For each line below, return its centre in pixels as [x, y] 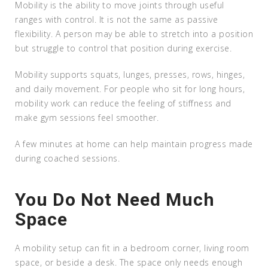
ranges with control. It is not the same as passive [116, 19]
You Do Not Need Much [115, 199]
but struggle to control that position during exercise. [123, 48]
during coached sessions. [67, 158]
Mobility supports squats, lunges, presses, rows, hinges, [130, 74]
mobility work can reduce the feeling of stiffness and [123, 103]
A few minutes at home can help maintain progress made [134, 144]
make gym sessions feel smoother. [87, 117]
